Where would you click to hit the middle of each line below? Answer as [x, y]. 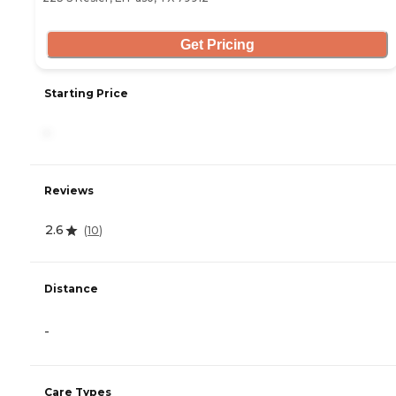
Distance [71, 288]
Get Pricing [217, 44]
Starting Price [86, 94]
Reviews [69, 191]
